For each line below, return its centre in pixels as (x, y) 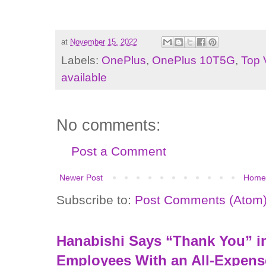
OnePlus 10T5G (194, 61)
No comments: (109, 126)
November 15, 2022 (104, 42)
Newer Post (81, 178)
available (84, 78)
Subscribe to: (96, 200)
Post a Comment (119, 151)
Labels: (81, 61)
